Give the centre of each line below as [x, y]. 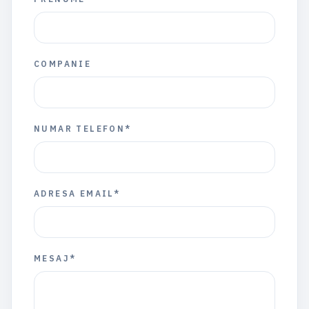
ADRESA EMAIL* [77, 193]
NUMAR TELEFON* [83, 129]
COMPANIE [63, 64]
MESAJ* [55, 258]
